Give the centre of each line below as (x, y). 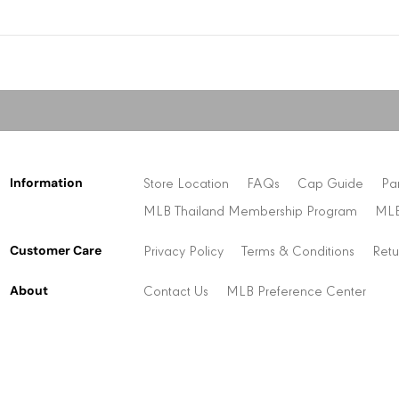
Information (46, 182)
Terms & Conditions (297, 252)
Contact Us (175, 292)
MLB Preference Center (296, 292)
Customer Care (55, 250)
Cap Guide (330, 184)
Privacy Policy (183, 252)
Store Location (186, 184)
